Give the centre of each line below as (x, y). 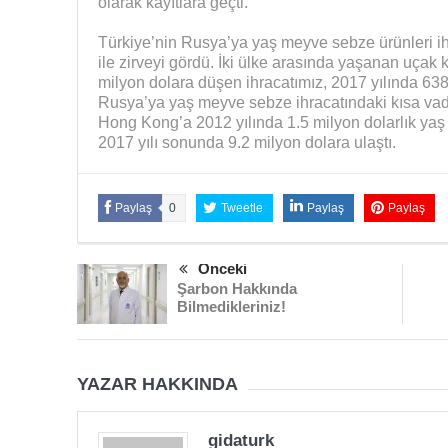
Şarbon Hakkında (236, 288)
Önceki (222, 268)
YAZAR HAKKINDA (157, 383)
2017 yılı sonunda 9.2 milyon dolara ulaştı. (246, 142)
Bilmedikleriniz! (231, 306)
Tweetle (241, 207)
